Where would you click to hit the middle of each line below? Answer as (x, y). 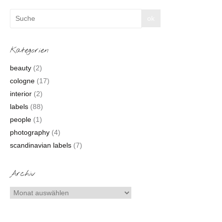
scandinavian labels (40, 145)
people (20, 119)
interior (21, 93)
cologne (22, 81)
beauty (20, 68)
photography (29, 132)
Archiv (22, 173)
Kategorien (29, 50)
